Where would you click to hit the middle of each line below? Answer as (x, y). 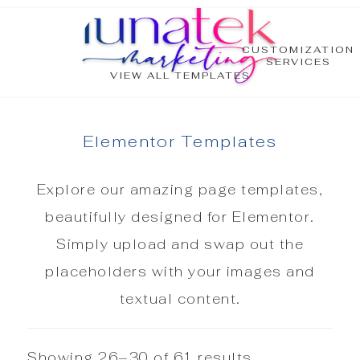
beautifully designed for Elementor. (180, 217)
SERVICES (298, 62)
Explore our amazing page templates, (180, 190)
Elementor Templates (180, 142)
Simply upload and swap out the (180, 245)
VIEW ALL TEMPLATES (180, 76)
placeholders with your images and (180, 272)
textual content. (180, 299)
